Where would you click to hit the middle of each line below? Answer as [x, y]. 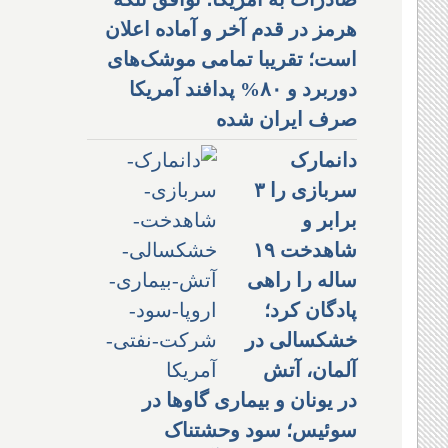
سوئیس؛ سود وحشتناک [260, 429]
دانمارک [323, 159]
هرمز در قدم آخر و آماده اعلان [231, 28]
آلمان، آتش [310, 369]
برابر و [329, 219]
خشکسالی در [301, 339]
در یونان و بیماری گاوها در [249, 399]
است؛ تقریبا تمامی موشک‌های [232, 58]
